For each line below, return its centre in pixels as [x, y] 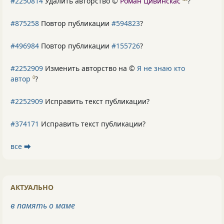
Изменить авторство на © [90, 68]
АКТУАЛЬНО [32, 187]
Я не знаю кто [161, 68]
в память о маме [43, 205]
